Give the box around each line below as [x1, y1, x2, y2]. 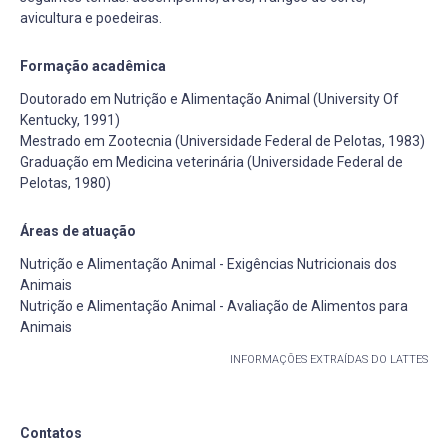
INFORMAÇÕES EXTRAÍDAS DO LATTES [230, 353, 428, 367]
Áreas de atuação [20, 223, 136, 240]
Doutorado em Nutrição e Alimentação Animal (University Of [20, 91, 399, 108]
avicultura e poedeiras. [20, 10, 162, 27]
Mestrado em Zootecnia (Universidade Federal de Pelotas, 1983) [20, 133, 425, 150]
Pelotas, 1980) [20, 175, 111, 192]
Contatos [20, 425, 82, 442]
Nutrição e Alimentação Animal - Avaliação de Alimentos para [20, 298, 408, 315]
